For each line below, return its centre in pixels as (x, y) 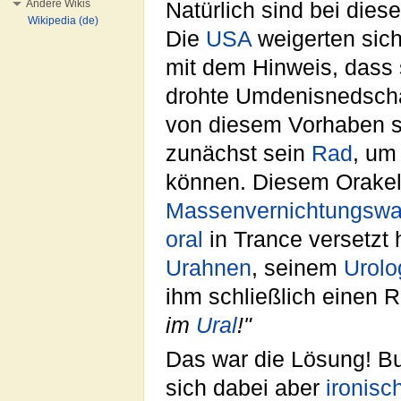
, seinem (298, 268)
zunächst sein (239, 153)
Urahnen (209, 268)
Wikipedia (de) (63, 21)
